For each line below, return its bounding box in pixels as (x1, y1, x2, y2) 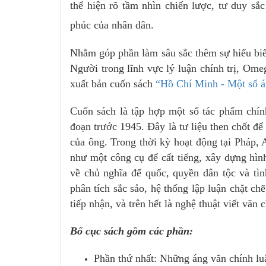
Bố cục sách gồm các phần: (70, 225, 193, 237)
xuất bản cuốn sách (70, 78, 156, 90)
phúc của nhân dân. (70, 19, 154, 31)
